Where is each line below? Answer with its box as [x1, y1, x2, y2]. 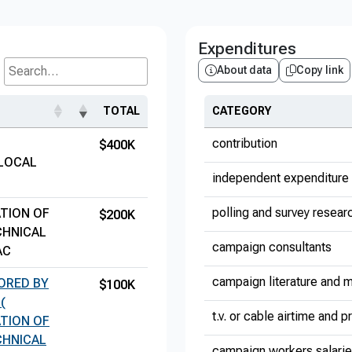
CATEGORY [212, 104, 271, 117]
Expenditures [198, 38, 296, 58]
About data [217, 64, 272, 76]
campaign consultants [212, 240, 332, 255]
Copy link [296, 64, 343, 76]
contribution [212, 136, 277, 151]
